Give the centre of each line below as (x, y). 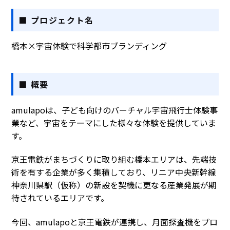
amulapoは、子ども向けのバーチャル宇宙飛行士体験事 (115, 110)
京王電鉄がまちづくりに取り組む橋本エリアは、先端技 (114, 159)
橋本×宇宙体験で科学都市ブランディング (89, 45)
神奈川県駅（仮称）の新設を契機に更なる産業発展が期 (114, 185)
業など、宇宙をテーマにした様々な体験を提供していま (114, 122)
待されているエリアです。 (60, 198)
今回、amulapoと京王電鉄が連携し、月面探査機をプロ (115, 222)
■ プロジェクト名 (56, 20)
